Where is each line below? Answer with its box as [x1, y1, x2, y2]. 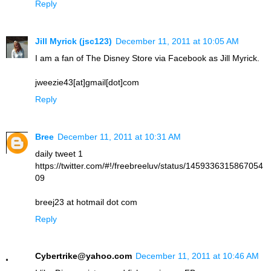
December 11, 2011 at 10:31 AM [57, 131, 181, 142]
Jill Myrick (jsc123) [35, 36, 112, 46]
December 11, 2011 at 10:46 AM [135, 251, 259, 261]
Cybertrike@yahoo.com [35, 251, 132, 261]
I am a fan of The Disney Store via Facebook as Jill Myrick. [35, 53, 260, 63]
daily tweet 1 [35, 148, 83, 158]
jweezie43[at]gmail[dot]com [35, 77, 139, 87]
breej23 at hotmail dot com [35, 197, 137, 207]
